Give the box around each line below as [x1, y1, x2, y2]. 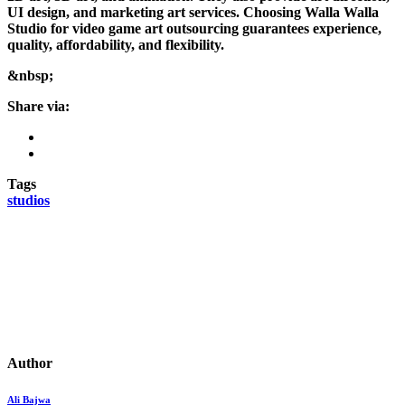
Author [7, 355, 52, 372]
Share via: [7, 99, 70, 115]
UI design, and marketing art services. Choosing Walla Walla [7, 5, 379, 21]
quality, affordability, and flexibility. [7, 37, 224, 53]
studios [7, 193, 50, 209]
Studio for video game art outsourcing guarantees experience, [7, 21, 381, 37]
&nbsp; [7, 68, 53, 84]
